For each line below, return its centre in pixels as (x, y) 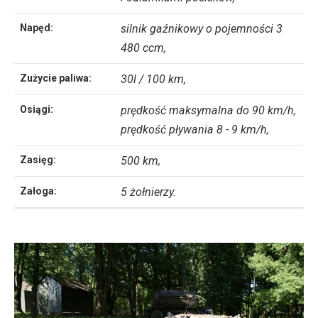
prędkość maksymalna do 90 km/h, (208, 110)
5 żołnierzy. (148, 192)
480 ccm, (143, 48)
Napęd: (37, 27)
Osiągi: (37, 109)
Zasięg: (38, 159)
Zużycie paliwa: (56, 78)
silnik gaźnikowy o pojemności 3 (202, 28)
